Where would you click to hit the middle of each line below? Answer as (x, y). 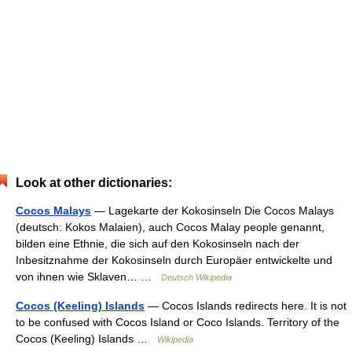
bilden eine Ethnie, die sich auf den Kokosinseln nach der (158, 243)
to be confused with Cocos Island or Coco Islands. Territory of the (178, 322)
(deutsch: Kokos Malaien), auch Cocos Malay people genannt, (170, 227)
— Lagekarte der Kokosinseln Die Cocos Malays (213, 210)
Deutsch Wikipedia (196, 277)
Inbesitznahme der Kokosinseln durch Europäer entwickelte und (174, 260)
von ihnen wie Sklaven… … (88, 276)
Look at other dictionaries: (94, 182)
